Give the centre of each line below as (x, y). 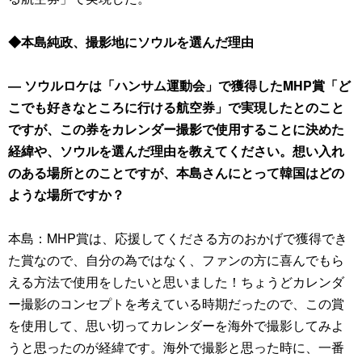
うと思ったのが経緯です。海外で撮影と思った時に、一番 (176, 347)
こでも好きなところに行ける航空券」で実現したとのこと (176, 107)
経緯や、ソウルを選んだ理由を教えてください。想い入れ (176, 151)
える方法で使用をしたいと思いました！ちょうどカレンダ (176, 282)
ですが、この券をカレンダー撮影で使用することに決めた (176, 129)
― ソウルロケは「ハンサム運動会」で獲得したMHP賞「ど (179, 85)
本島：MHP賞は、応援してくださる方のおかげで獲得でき (178, 238)
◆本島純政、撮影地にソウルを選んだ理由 (131, 42)
